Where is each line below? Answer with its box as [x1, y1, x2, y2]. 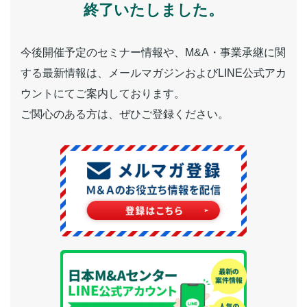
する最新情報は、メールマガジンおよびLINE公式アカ [21, 67, 286, 79]
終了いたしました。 [84, 1, 223, 19]
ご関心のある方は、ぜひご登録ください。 [21, 108, 229, 120]
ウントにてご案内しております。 [21, 88, 185, 99]
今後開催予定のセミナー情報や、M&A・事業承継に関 [21, 47, 286, 58]
